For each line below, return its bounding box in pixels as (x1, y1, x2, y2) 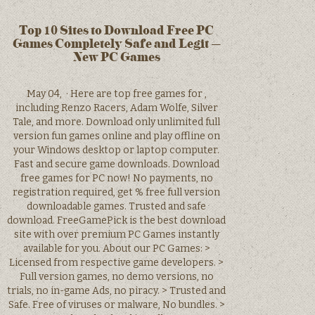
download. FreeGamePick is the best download (7, 214, 226, 227)
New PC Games (72, 49, 160, 65)
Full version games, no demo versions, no (19, 271, 214, 283)
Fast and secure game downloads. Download (13, 158, 219, 171)
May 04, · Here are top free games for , (26, 88, 207, 101)
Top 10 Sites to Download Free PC (19, 22, 214, 38)
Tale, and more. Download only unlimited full (13, 116, 221, 129)
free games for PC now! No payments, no (20, 172, 213, 185)
